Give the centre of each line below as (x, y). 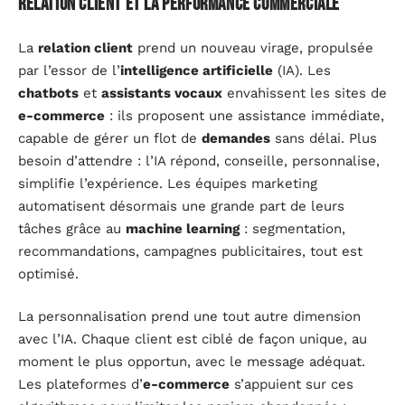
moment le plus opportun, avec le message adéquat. (192, 362)
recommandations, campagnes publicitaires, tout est (190, 251)
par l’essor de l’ (69, 70)
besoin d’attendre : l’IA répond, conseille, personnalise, (199, 160)
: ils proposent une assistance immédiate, (245, 115)
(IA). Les (302, 70)
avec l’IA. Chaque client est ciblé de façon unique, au (193, 339)
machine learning (183, 228)
